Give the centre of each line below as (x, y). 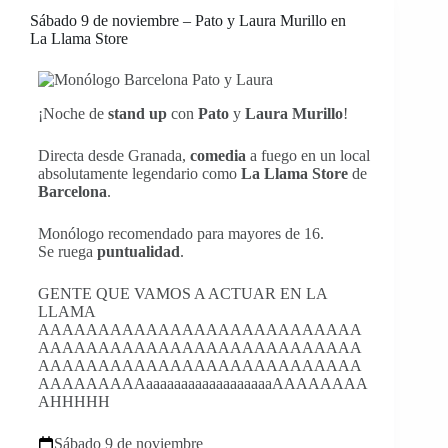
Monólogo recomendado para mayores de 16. (181, 234)
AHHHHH (74, 402)
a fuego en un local (308, 156)
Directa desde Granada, (114, 156)
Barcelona (72, 192)
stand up (137, 114)
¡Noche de (73, 114)
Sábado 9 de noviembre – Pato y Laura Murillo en (188, 21)
